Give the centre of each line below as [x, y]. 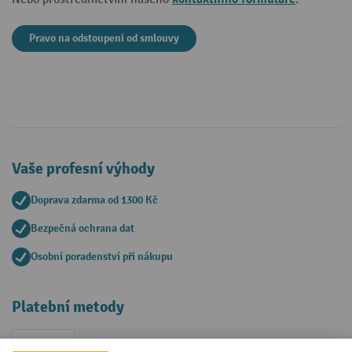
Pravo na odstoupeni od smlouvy [104, 38]
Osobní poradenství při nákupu [102, 257]
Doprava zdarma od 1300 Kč [94, 200]
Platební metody [68, 307]
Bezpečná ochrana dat [82, 228]
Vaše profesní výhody [83, 169]
